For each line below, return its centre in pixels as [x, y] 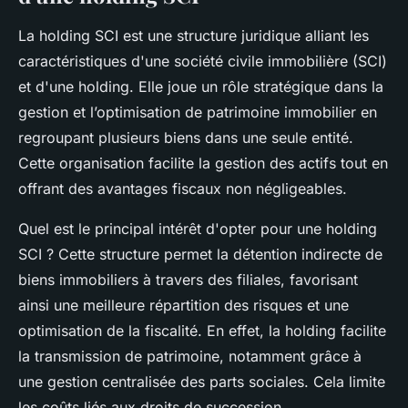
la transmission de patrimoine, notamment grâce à [190, 356]
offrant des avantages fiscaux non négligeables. [183, 188]
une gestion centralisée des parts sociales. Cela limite [202, 381]
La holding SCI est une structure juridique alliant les [194, 35]
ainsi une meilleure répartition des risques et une [184, 305]
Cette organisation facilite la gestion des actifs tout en [203, 163]
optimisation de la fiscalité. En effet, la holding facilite [202, 330]
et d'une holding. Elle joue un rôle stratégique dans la [201, 86]
